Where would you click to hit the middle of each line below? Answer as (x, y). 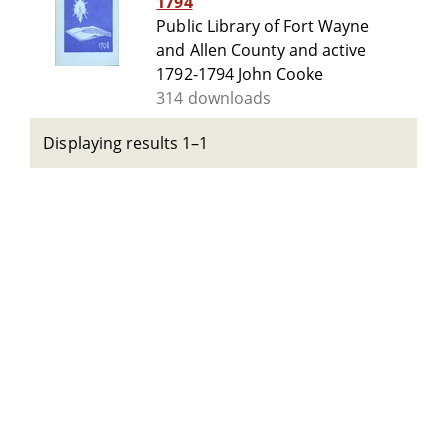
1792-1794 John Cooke (240, 74)
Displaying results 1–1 (126, 143)
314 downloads (213, 98)
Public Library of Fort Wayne (263, 26)
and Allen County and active (261, 50)
